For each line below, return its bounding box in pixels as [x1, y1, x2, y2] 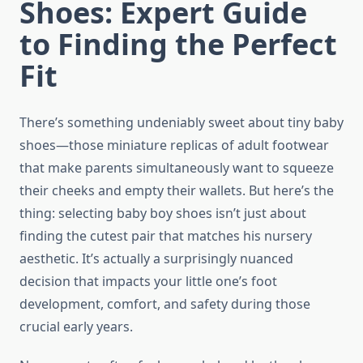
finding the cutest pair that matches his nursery [19, 227, 312, 246]
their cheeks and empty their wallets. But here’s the [19, 181, 334, 200]
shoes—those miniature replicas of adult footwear [19, 136, 329, 155]
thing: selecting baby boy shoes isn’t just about [19, 204, 306, 223]
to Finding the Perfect [19, 24, 337, 65]
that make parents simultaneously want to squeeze [19, 159, 334, 177]
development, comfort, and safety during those [19, 295, 310, 314]
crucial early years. [19, 318, 133, 336]
